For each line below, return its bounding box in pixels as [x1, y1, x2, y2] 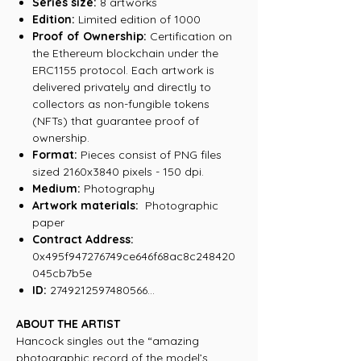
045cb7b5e [32, 266, 92, 280]
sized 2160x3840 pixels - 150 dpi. [32, 164, 204, 179]
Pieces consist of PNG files [77, 147, 222, 162]
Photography [81, 181, 155, 196]
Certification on [147, 29, 232, 44]
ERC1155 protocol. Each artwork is [32, 63, 214, 77]
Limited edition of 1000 [75, 12, 201, 27]
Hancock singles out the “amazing [16, 334, 199, 348]
